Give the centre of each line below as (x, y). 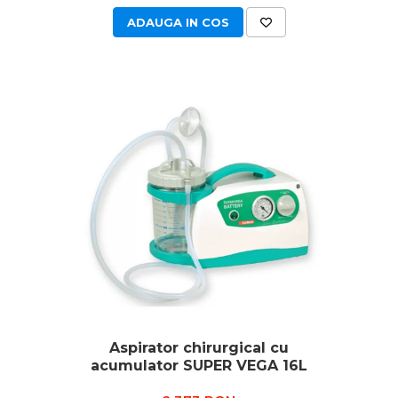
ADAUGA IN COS (178, 22)
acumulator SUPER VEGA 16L (199, 366)
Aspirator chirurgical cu (199, 348)
